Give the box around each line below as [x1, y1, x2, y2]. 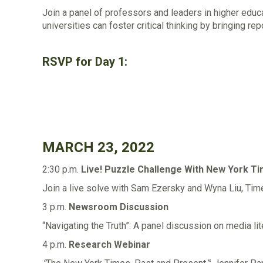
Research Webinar [69, 238, 150, 250]
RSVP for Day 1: [42, 55, 127, 69]
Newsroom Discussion [69, 201, 168, 213]
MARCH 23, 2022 [42, 139, 154, 156]
